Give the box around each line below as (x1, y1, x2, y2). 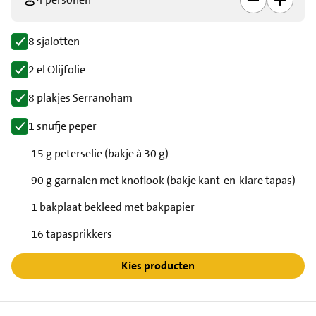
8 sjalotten (28, 33, 80, 49)
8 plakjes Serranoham (28, 90, 133, 105)
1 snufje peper (28, 118, 97, 133)
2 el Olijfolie (28, 61, 85, 77)
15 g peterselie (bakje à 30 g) (31, 145, 169, 161)
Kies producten (121, 258, 195, 274)
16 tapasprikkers (31, 226, 112, 241)
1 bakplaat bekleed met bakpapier (31, 199, 195, 214)
